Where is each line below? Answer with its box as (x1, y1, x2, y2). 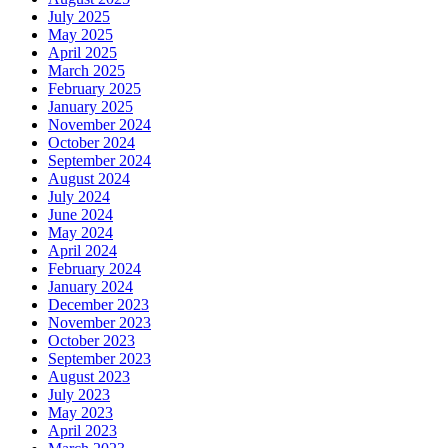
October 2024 (48, 133, 135, 151)
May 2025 (48, 25, 113, 43)
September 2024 (48, 151, 151, 169)
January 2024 (48, 277, 133, 295)
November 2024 (48, 115, 151, 133)
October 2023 (48, 331, 135, 349)
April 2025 (48, 43, 117, 61)
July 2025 (48, 7, 110, 25)
